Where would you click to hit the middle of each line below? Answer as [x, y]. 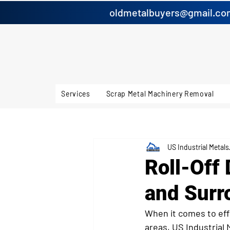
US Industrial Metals [198, 147]
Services [76, 94]
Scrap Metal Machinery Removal [160, 94]
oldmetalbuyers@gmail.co [168, 12]
